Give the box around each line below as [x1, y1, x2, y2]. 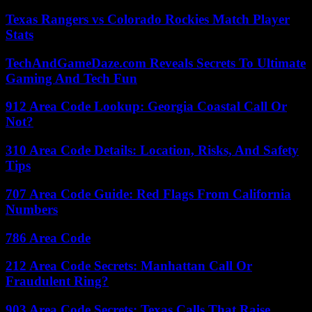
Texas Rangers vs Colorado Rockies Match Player [6, 12, 290, 27]
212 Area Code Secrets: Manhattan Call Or [6, 258, 252, 274]
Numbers [6, 201, 58, 217]
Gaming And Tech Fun [6, 70, 137, 86]
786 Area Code [6, 230, 91, 245]
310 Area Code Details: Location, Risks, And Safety [6, 143, 299, 158]
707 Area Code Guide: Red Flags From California [6, 186, 291, 201]
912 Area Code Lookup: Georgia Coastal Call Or [6, 99, 287, 114]
